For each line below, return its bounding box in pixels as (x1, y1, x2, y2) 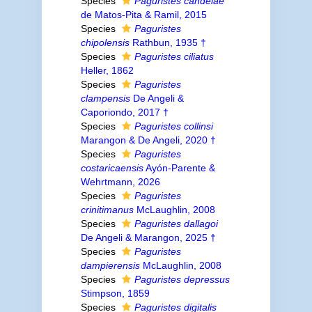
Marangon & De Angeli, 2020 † (80, 134, 216, 146)
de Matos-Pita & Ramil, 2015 (80, 9, 207, 20)
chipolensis (80, 37, 130, 48)
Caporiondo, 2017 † (80, 107, 169, 118)
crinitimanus (80, 204, 134, 215)
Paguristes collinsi (134, 120, 213, 132)
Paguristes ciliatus (134, 51, 214, 62)
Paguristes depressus (134, 274, 230, 285)
